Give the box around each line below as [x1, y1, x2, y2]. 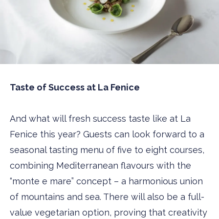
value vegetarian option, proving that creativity [10, 207, 207, 218]
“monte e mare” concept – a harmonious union [10, 175, 203, 186]
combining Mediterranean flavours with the [10, 160, 191, 171]
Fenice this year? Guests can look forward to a [10, 129, 204, 139]
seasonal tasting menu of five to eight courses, [10, 144, 204, 155]
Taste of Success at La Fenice [10, 82, 140, 92]
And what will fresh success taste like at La [10, 113, 191, 124]
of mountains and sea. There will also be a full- [10, 191, 204, 202]
